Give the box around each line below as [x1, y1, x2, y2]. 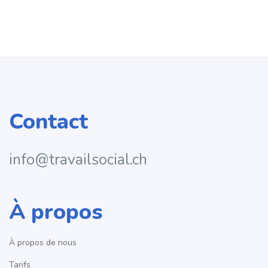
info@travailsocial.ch [9, 150, 147, 170]
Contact [9, 107, 88, 137]
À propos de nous [9, 237, 77, 249]
